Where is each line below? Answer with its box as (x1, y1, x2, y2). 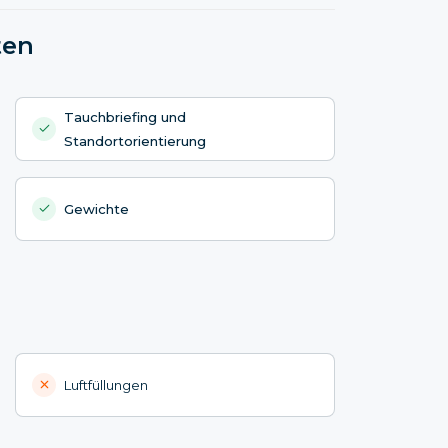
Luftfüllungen (64, 376, 149, 393)
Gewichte (64, 200, 130, 217)
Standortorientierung (64, 132, 207, 149)
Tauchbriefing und (64, 108, 187, 125)
